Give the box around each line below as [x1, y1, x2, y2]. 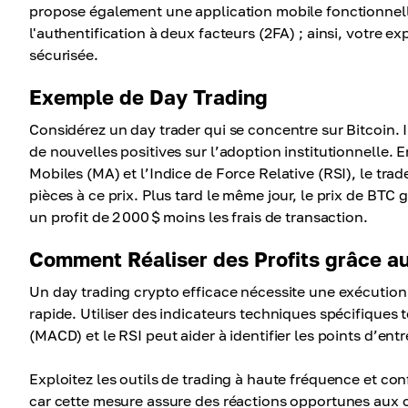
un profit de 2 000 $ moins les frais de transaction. [29, 208, 368, 226]
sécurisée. [29, 46, 98, 64]
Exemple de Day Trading [29, 85, 268, 109]
